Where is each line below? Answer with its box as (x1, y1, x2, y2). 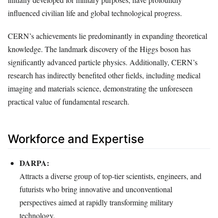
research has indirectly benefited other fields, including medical (8, 70, 200, 80)
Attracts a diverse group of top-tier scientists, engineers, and (19, 170, 201, 181)
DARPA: (19, 157, 49, 168)
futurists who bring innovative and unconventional (19, 183, 172, 194)
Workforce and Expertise (8, 131, 144, 146)
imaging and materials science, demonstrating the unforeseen (8, 83, 193, 93)
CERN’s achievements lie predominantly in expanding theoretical (8, 30, 207, 41)
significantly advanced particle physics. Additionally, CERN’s (8, 56, 198, 67)
